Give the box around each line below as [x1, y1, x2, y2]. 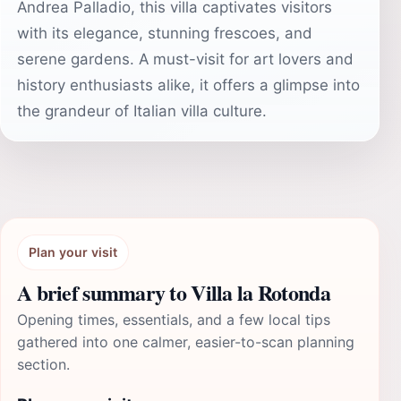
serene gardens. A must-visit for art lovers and [17, 50, 354, 68]
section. [17, 355, 70, 373]
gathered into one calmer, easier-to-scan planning [17, 333, 354, 351]
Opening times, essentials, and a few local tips [17, 311, 330, 328]
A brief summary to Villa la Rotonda [17, 277, 330, 308]
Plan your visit [29, 244, 117, 260]
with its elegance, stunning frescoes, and [17, 24, 312, 42]
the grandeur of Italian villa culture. [17, 102, 267, 120]
